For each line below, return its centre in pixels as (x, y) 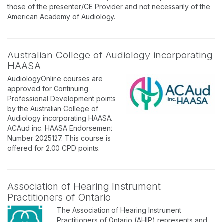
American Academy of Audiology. (61, 17)
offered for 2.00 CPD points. (54, 148)
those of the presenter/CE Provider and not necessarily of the (109, 7)
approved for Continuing (48, 88)
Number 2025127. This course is (59, 138)
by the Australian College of (53, 108)
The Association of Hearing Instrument (119, 210)
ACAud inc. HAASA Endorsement (60, 128)
